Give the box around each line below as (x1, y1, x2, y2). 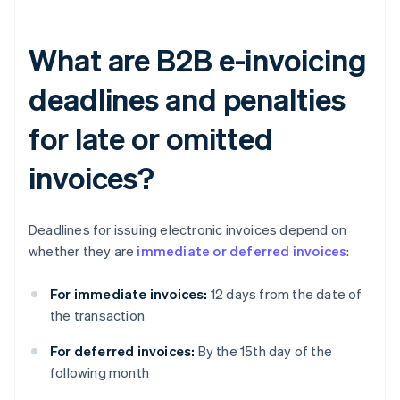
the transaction (50, 305, 145, 324)
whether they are (29, 241, 137, 260)
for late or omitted (29, 118, 274, 157)
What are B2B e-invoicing (29, 39, 367, 79)
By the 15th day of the (195, 341, 333, 360)
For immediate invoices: (50, 284, 208, 303)
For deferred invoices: (50, 341, 196, 360)
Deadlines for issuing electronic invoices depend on (29, 220, 347, 238)
